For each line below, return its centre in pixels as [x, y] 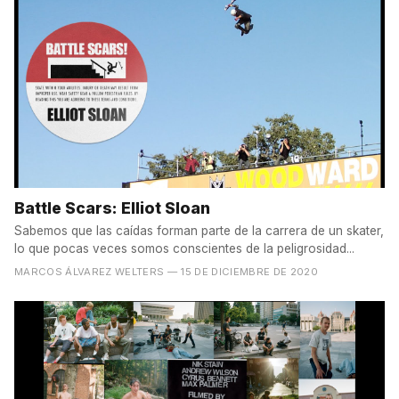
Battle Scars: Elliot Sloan [112, 208]
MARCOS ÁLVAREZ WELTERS [90, 271]
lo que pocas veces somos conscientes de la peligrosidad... [184, 248]
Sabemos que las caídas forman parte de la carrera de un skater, [199, 230]
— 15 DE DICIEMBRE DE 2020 [243, 271]
